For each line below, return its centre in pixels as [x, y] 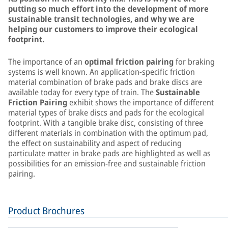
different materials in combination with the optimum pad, [108, 133]
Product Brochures [46, 211]
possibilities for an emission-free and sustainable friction [107, 163]
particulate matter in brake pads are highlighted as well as [109, 153]
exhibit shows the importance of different [140, 102]
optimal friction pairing [129, 62]
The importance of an [46, 62]
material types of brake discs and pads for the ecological [106, 112]
